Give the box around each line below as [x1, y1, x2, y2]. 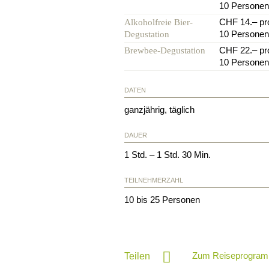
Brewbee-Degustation [124, 45, 205, 55]
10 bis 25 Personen [124, 194, 200, 205]
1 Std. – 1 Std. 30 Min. [124, 149, 211, 160]
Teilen [124, 250, 150, 261]
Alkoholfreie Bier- [124, 17, 193, 27]
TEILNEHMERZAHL [124, 176, 183, 184]
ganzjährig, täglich [124, 104, 195, 115]
